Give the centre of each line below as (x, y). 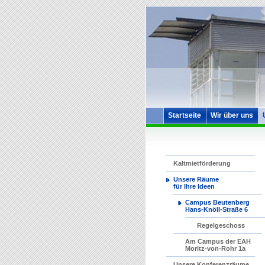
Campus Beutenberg (217, 202)
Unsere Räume (196, 179)
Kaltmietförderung (202, 163)
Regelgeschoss (221, 225)
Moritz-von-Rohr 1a (215, 248)
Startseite (184, 115)
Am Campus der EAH (218, 241)
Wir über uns (232, 115)
